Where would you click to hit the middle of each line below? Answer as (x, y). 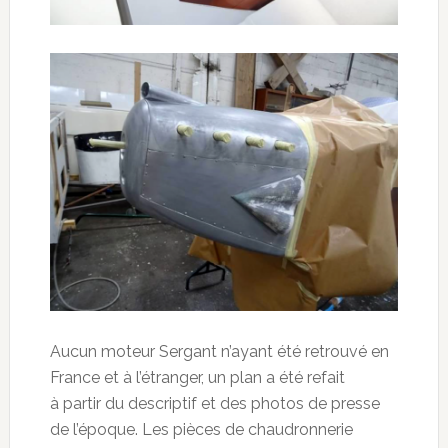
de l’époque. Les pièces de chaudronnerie (201, 430)
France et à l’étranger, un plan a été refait (197, 378)
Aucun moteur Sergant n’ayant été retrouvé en (219, 352)
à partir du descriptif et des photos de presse (214, 404)
